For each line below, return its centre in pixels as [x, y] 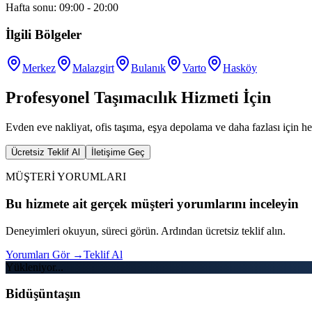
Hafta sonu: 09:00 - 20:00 [62, 7]
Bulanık [148, 68]
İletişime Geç [118, 153]
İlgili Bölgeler [44, 34]
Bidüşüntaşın [43, 294]
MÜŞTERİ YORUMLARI [66, 177]
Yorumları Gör [39, 254]
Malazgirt [93, 68]
